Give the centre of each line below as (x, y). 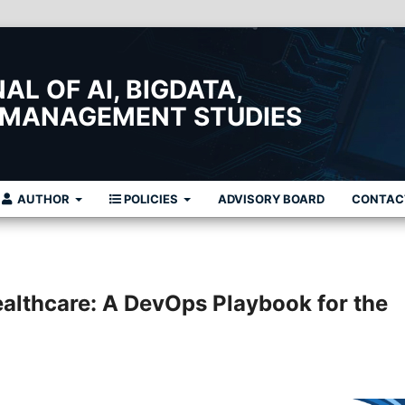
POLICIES (151, 198)
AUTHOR (43, 198)
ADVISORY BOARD (271, 198)
